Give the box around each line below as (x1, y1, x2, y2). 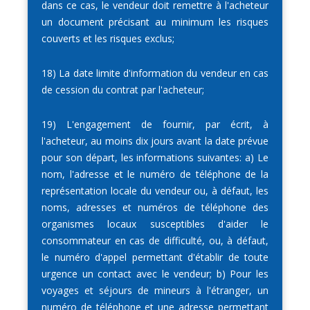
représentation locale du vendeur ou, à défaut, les (42, 184, 268, 198)
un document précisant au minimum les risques (42, 15, 268, 29)
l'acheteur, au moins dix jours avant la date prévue (42, 134, 268, 148)
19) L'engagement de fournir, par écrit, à (42, 118, 268, 131)
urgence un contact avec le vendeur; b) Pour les (42, 267, 268, 281)
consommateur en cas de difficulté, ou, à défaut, (42, 234, 268, 248)
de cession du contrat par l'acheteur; (42, 83, 204, 97)
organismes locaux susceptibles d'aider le (42, 217, 268, 231)
